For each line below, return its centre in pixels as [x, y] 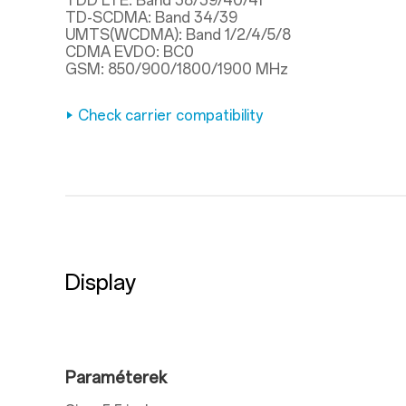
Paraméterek [116, 378]
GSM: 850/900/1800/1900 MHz [177, 69]
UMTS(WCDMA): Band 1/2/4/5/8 [178, 35]
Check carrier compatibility [171, 116]
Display [101, 282]
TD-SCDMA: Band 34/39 [151, 18]
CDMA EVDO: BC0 [130, 52]
